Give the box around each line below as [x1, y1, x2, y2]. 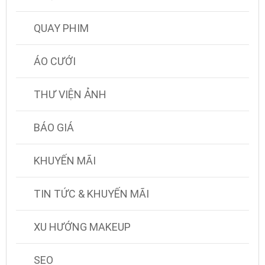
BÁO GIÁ [34, 121, 74, 134]
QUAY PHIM [34, 22, 89, 35]
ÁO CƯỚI [34, 55, 76, 68]
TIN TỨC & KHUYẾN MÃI [34, 188, 149, 201]
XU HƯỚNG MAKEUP [34, 221, 131, 234]
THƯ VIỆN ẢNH [34, 88, 106, 101]
